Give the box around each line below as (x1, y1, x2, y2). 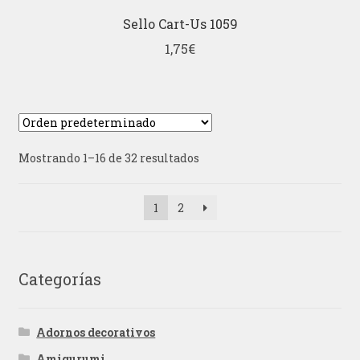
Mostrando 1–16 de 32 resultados (18, 150, 199, 166)
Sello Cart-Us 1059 (122, 15, 238, 33)
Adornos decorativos (36, 324, 156, 340)
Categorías (18, 268, 101, 290)
